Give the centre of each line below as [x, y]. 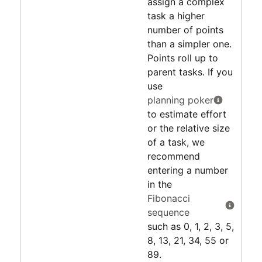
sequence [168, 212]
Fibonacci [168, 198]
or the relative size [188, 128]
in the [159, 184]
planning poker [180, 100]
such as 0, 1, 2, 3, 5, [190, 226]
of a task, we [176, 142]
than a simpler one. [189, 44]
